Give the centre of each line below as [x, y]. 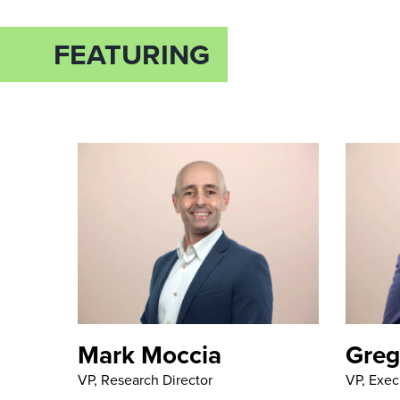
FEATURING [132, 54]
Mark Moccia [150, 354]
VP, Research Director [145, 379]
